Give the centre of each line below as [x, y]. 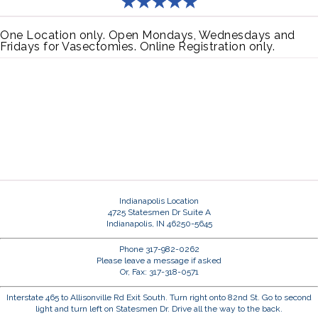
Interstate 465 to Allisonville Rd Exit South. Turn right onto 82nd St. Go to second [159, 297]
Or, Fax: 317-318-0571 [159, 272]
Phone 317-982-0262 [159, 249]
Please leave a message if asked [159, 260]
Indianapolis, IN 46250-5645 [159, 223]
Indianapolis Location [159, 201]
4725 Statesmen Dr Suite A [159, 212]
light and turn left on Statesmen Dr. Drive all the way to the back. [159, 308]
